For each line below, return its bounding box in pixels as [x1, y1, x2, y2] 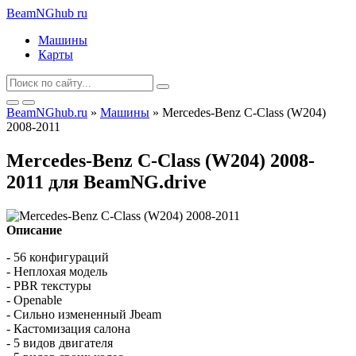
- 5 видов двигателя [6, 335, 113, 350]
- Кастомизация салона [6, 321, 130, 335]
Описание [6, 222, 62, 237]
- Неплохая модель [6, 264, 107, 278]
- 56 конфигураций [6, 250, 109, 264]
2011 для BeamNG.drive [6, 171, 207, 192]
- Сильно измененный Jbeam [6, 307, 161, 321]
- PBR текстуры [6, 278, 91, 292]
